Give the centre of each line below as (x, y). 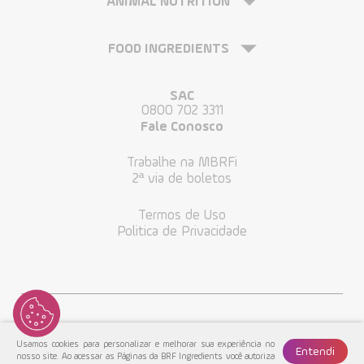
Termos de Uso (182, 215)
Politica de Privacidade (182, 232)
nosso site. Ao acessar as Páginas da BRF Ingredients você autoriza (145, 357)
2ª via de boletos (182, 179)
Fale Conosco (182, 127)
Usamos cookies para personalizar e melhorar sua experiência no (145, 345)
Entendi (315, 351)
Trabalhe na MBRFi (182, 162)
